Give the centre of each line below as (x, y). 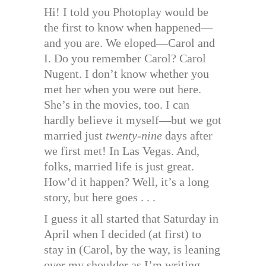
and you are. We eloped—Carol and (129, 42)
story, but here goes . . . (101, 197)
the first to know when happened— (128, 27)
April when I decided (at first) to (123, 234)
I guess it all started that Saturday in (131, 218)
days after (187, 135)
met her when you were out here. (123, 89)
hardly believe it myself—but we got (133, 120)
